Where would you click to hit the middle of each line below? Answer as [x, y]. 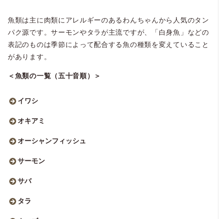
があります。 [30, 56]
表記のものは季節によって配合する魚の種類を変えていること [109, 44]
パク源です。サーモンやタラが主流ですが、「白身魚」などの [109, 32]
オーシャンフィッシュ [52, 141]
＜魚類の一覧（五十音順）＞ [55, 76]
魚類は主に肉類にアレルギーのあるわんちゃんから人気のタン [109, 20]
